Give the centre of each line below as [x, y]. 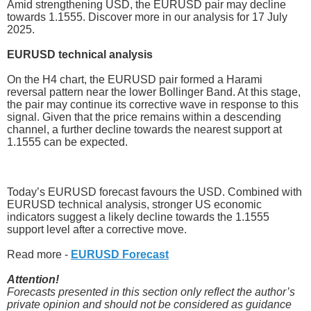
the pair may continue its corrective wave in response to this [153, 105]
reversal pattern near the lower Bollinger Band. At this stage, [154, 92]
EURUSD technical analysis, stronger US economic [134, 205]
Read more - [39, 255]
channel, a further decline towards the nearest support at [144, 130]
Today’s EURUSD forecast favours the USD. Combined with [154, 192]
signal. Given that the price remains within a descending [144, 117]
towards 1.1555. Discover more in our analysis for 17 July [147, 17]
